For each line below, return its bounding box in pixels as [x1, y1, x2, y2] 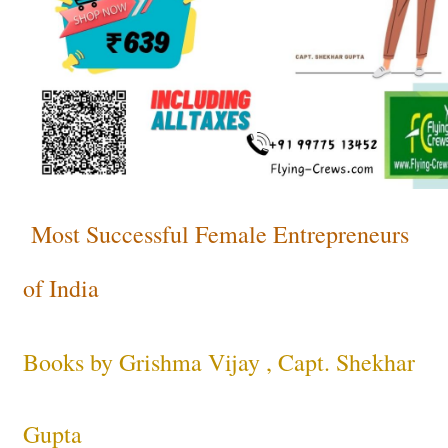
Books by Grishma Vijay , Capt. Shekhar [23, 346, 415, 379]
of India [23, 272, 99, 305]
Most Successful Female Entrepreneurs [31, 218, 409, 251]
